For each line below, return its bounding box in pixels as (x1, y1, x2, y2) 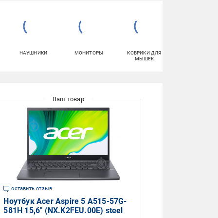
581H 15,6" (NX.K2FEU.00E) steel (3, 206, 123, 216)
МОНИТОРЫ (74, 50, 104, 56)
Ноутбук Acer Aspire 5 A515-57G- (3, 197, 127, 206)
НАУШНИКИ (19, 50, 48, 56)
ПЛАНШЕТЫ (185, 50, 215, 56)
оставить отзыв (11, 185, 53, 192)
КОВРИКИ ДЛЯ (127, 50, 162, 56)
